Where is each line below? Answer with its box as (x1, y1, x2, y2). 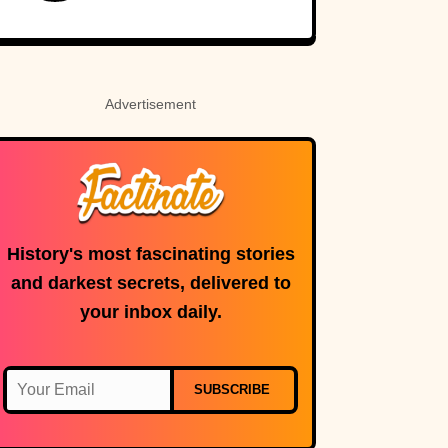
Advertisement (105, 95, 196, 112)
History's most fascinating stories (6, 244, 295, 265)
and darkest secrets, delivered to (10, 273, 291, 294)
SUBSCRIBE (194, 382, 271, 398)
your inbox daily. (79, 302, 222, 323)
